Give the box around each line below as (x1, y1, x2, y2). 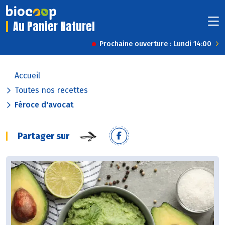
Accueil (15, 71, 40, 81)
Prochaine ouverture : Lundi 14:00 (99, 40, 211, 49)
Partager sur (18, 131, 69, 142)
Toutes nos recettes (15, 85, 88, 95)
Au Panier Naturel (13, 18, 95, 35)
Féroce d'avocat (15, 100, 74, 110)
